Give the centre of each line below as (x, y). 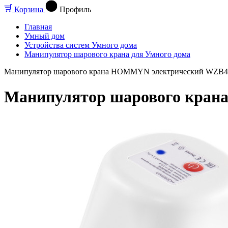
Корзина (29, 10)
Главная (38, 27)
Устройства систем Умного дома (81, 45)
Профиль (75, 10)
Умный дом (45, 36)
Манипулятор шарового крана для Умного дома (107, 54)
